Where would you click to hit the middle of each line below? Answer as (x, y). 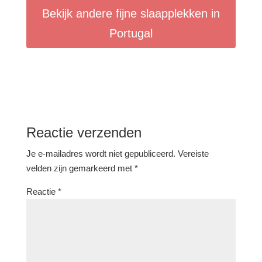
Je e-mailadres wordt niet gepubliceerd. (101, 154)
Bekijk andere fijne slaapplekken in (131, 13)
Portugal (131, 33)
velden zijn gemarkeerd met (80, 168)
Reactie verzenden (84, 132)
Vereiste (193, 154)
